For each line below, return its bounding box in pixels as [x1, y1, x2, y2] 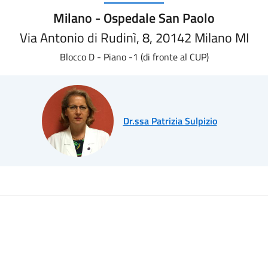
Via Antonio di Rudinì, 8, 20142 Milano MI [19, 28, 249, 48]
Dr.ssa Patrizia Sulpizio [123, 114, 217, 128]
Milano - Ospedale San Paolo [53, 8, 215, 28]
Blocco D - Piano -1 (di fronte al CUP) [59, 50, 209, 64]
